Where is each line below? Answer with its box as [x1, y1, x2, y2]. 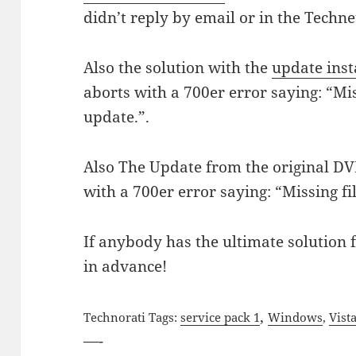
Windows [268, 309, 323, 326]
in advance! [83, 256, 168, 277]
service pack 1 [180, 309, 261, 326]
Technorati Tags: [83, 309, 181, 326]
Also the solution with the [83, 57, 273, 79]
